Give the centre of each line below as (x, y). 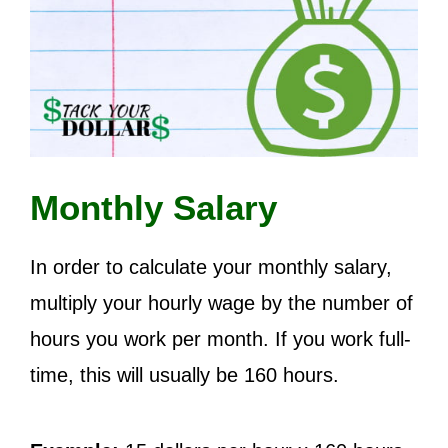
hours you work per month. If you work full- (220, 339)
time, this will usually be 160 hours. (184, 375)
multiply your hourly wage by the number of (221, 303)
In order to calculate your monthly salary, (211, 267)
